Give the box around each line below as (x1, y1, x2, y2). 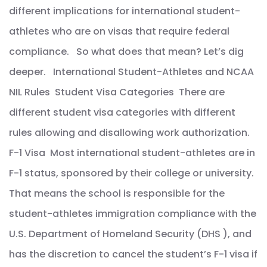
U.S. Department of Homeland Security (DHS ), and (9, 227, 252, 241)
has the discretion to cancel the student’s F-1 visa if (9, 247, 257, 262)
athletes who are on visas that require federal (9, 24, 229, 39)
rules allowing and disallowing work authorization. (9, 126, 254, 140)
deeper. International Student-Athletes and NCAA (9, 65, 254, 79)
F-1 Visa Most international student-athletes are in (9, 146, 255, 160)
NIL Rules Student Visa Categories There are (9, 85, 225, 100)
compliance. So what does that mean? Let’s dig (9, 45, 244, 59)
